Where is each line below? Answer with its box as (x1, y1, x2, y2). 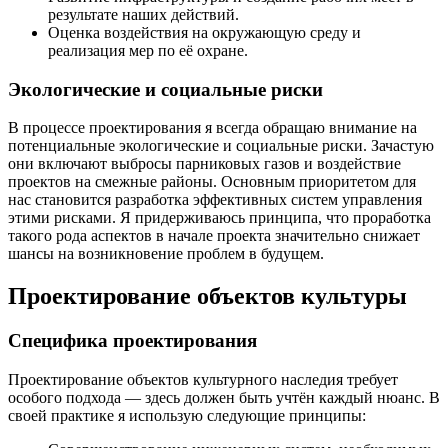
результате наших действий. (48, 5, 239, 23)
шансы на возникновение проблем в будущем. (8, 245, 324, 263)
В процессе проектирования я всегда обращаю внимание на (8, 119, 417, 137)
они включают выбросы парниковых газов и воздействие (8, 155, 401, 173)
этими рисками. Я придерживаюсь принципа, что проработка (8, 209, 431, 227)
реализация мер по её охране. (48, 41, 248, 59)
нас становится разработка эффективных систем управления (8, 191, 422, 209)
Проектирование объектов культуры (8, 283, 407, 310)
